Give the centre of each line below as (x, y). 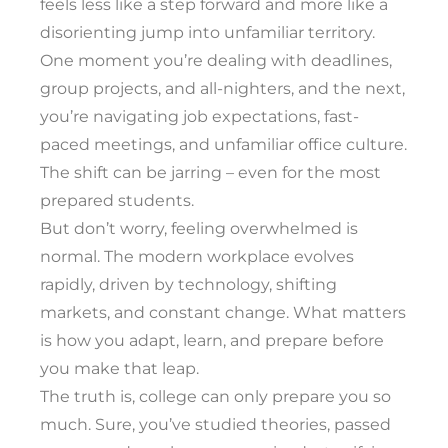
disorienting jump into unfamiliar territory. (207, 32)
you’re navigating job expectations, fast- (199, 116)
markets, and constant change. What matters (223, 312)
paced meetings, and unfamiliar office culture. (223, 144)
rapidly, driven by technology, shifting (188, 284)
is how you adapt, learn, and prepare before (212, 340)
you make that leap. (119, 368)
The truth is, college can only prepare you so (215, 396)
